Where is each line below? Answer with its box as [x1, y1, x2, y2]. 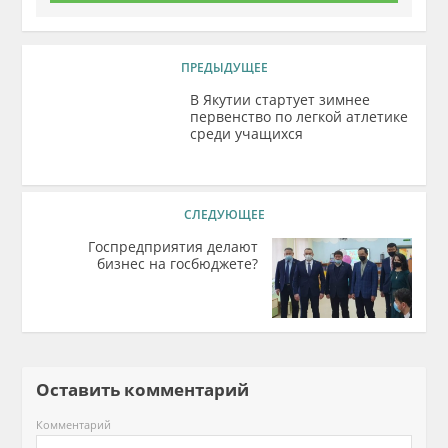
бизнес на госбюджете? [96, 254, 258, 273]
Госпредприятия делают [87, 237, 258, 256]
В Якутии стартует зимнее [190, 90, 371, 109]
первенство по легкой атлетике [190, 107, 409, 126]
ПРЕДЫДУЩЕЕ [180, 59, 268, 76]
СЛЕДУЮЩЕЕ [183, 206, 265, 223]
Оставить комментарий [36, 378, 266, 401]
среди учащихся [190, 124, 304, 143]
